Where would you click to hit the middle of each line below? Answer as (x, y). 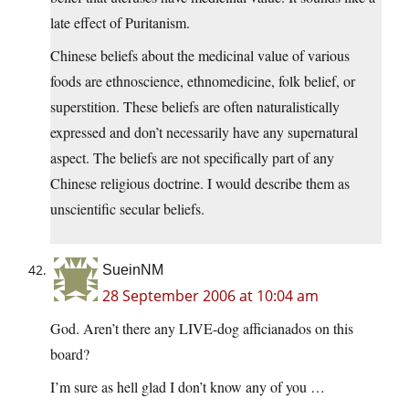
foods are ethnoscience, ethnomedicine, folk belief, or (203, 81)
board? (70, 354)
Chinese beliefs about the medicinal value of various (200, 56)
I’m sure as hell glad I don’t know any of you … (188, 387)
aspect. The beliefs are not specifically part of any (192, 158)
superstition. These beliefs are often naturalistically (195, 107)
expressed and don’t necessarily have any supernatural (204, 132)
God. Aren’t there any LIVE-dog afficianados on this (202, 329)
